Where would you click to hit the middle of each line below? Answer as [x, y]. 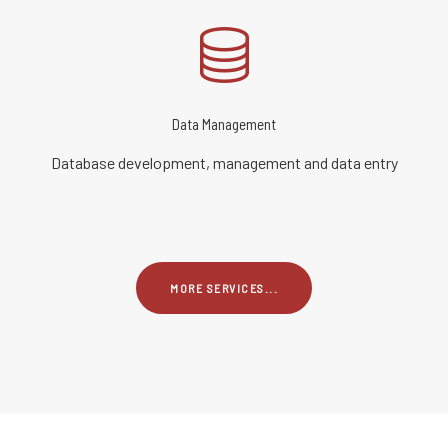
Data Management [224, 123]
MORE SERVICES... [224, 287]
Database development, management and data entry [224, 162]
